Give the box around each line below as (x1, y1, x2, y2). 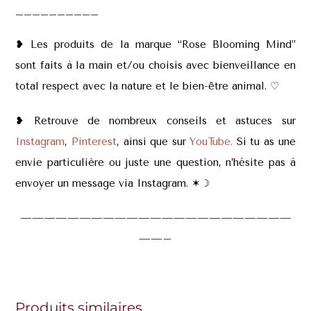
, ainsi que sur (116, 135, 190, 148)
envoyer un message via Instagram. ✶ (15, 176, 201, 190)
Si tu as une (233, 135, 296, 148)
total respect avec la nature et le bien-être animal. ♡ (15, 79, 283, 92)
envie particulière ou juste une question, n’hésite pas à (15, 155, 296, 169)
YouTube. (190, 135, 233, 148)
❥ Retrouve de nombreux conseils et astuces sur (15, 114, 296, 127)
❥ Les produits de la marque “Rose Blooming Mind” (15, 37, 296, 51)
